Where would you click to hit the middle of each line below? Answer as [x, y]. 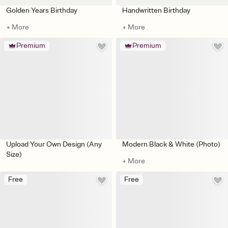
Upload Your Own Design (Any [54, 144]
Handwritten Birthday [156, 10]
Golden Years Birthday [42, 10]
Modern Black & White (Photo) [171, 144]
